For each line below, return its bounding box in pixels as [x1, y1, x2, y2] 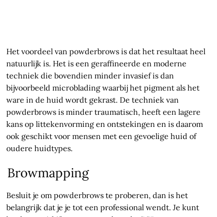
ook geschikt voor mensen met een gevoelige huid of [6, 131, 197, 141]
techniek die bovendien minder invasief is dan [6, 71, 174, 81]
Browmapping [7, 165, 89, 181]
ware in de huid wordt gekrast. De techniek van [6, 95, 179, 105]
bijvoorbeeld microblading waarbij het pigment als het [6, 83, 200, 93]
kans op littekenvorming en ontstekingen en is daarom [6, 119, 203, 129]
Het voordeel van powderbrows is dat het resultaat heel [6, 46, 206, 57]
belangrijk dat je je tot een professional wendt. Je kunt [6, 202, 200, 213]
